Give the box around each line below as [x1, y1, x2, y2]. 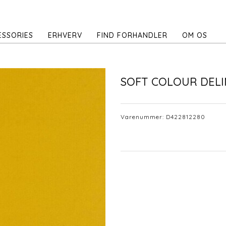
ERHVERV [48, 31, 82, 40]
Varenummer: [121, 112, 166, 121]
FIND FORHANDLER [97, 31, 167, 40]
